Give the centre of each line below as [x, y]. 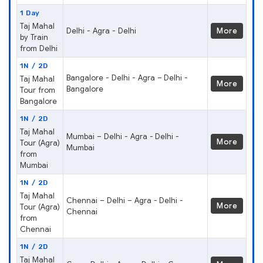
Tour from [38, 90]
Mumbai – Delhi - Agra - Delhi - [123, 136]
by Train [34, 37]
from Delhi [39, 48]
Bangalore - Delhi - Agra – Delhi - [127, 77]
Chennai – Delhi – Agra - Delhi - [125, 200]
